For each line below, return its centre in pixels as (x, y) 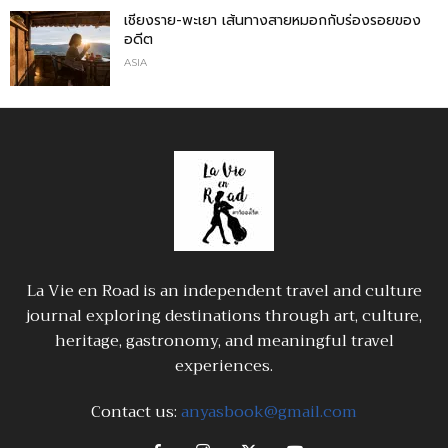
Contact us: (136, 411)
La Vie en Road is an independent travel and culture (224, 290)
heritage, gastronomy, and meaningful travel (224, 340)
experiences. (224, 365)
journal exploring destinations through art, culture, (224, 315)
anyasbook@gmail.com (269, 411)
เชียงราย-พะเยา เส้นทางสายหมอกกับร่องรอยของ (272, 20)
